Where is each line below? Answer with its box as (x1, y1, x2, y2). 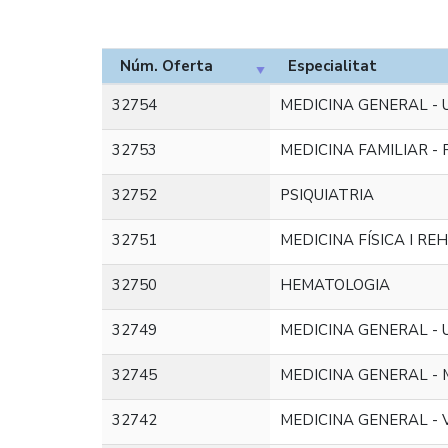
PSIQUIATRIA (280, 185, 375, 205)
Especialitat (288, 56, 378, 76)
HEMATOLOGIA (280, 275, 391, 295)
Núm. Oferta (120, 56, 214, 76)
